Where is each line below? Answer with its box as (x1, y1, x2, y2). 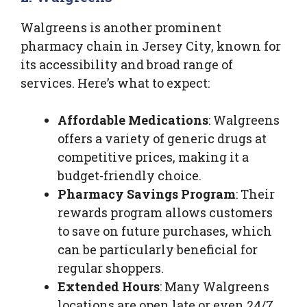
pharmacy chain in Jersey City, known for (21, 37, 281, 54)
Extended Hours (58, 278, 160, 295)
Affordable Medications (58, 111, 208, 128)
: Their (236, 185, 275, 202)
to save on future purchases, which (58, 222, 272, 239)
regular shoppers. (58, 259, 164, 276)
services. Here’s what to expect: (21, 74, 210, 91)
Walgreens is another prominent (21, 19, 221, 36)
